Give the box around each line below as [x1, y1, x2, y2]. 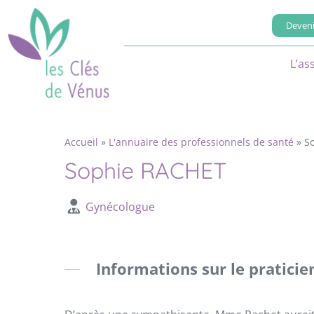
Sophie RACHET [64, 156, 226, 184]
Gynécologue [85, 198, 155, 214]
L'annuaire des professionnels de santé [109, 135, 294, 149]
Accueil [64, 135, 98, 149]
